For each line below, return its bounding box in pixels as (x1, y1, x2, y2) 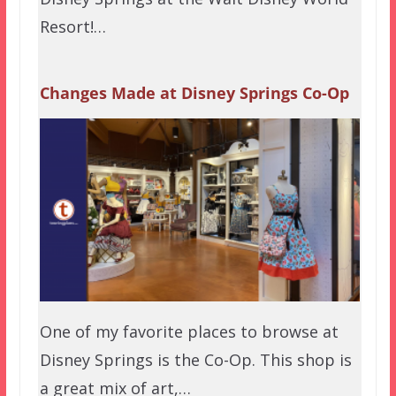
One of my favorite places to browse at (39, 321, 339, 343)
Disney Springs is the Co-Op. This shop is (39, 349, 352, 371)
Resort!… (39, 16, 106, 38)
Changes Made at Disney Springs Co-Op (39, 82, 349, 104)
